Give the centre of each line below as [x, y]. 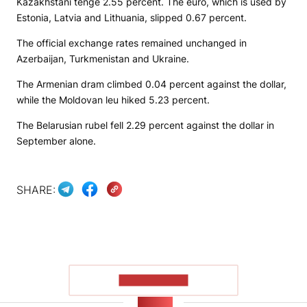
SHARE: [36, 189]
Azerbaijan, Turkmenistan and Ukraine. [103, 59]
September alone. [56, 141]
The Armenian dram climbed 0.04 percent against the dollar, [151, 84]
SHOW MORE [153, 280]
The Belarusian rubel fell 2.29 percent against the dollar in [145, 125]
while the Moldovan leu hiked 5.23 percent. [113, 100]
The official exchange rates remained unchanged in [132, 43]
